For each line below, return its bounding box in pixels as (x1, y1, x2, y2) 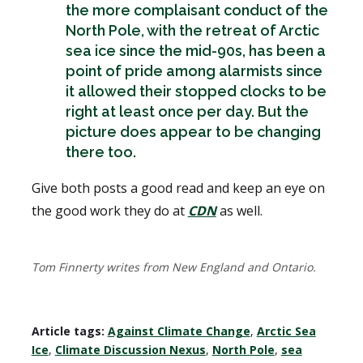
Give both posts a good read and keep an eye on (31, 178, 325, 197)
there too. (65, 143, 136, 160)
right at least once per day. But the (65, 102, 309, 120)
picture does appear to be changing (65, 122, 321, 140)
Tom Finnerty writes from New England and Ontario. (31, 258, 316, 275)
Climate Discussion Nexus (54, 341, 206, 357)
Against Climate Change (107, 322, 250, 339)
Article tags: (31, 322, 105, 339)
